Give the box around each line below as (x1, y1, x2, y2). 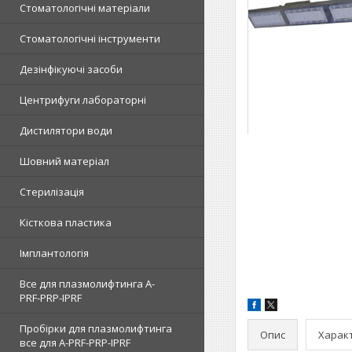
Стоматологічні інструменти (20, 31, 160, 46)
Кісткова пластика (20, 215, 112, 229)
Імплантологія (20, 246, 89, 260)
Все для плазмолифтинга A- (20, 277, 155, 291)
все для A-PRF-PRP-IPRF (20, 335, 130, 350)
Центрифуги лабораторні (20, 93, 146, 107)
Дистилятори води (20, 123, 112, 137)
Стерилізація (20, 185, 84, 199)
